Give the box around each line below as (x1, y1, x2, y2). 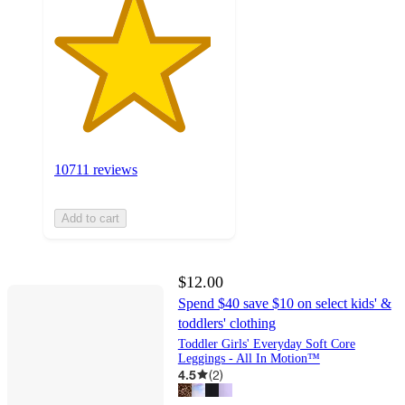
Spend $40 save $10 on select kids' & (177, 295, 391, 311)
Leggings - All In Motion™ (177, 351, 320, 365)
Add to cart (61, 211, 119, 225)
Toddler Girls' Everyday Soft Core (177, 336, 355, 351)
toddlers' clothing (177, 315, 276, 331)
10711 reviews (54, 161, 137, 177)
